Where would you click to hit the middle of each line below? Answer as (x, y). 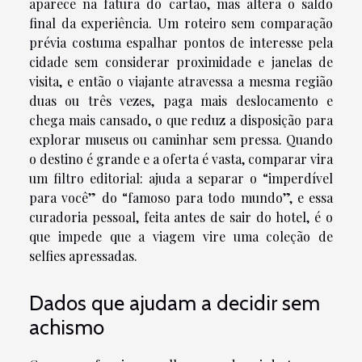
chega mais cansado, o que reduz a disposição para (181, 120)
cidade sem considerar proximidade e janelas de (181, 61)
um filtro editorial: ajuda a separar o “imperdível (181, 178)
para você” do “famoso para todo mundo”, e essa (181, 197)
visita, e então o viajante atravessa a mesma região (181, 81)
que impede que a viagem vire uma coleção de (181, 236)
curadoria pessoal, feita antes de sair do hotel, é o (181, 217)
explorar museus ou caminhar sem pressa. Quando (181, 139)
